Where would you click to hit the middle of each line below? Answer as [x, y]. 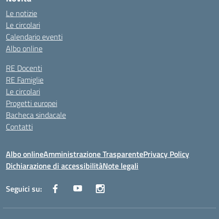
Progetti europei [32, 103]
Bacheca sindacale [36, 115]
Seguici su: [24, 189]
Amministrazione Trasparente [93, 154]
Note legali [120, 166]
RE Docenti [24, 68]
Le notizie [22, 13]
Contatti [19, 127]
